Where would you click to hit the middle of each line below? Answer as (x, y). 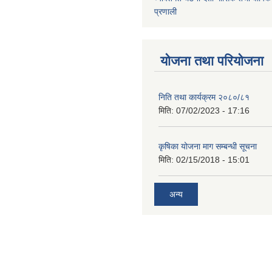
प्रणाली (165, 12)
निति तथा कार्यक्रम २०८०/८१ (204, 97)
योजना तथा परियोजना (212, 61)
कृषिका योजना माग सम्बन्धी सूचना (208, 146)
